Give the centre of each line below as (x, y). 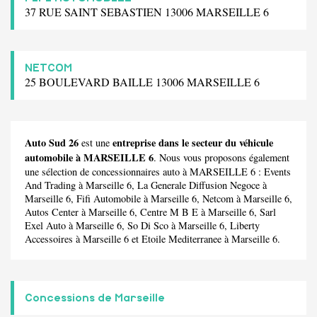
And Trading (50, 185)
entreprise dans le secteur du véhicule (193, 142)
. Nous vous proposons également (221, 157)
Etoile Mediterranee (181, 238)
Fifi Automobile (109, 198)
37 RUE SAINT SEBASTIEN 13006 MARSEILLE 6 (147, 11)
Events (277, 171)
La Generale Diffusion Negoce (198, 185)
